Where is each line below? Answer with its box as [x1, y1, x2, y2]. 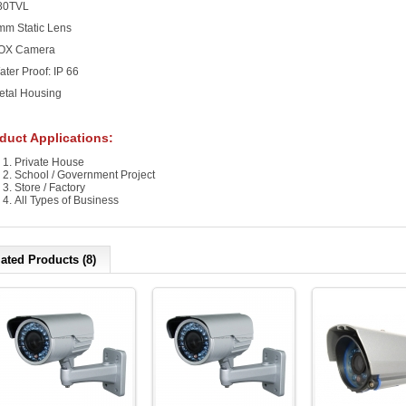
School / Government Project [14, 169, 155, 181]
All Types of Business [14, 194, 119, 207]
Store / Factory [14, 181, 85, 194]
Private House [14, 156, 84, 169]
